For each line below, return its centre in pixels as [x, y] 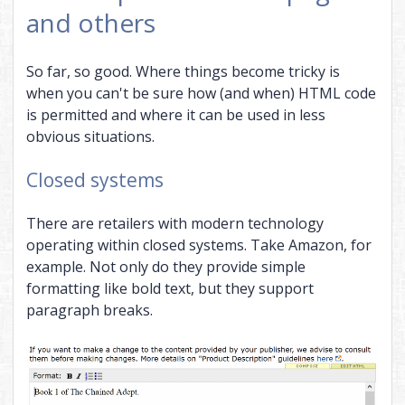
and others [90, 22]
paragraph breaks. [89, 310]
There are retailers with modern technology [174, 223]
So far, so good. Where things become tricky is [183, 71]
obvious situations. [90, 136]
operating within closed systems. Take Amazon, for [198, 245]
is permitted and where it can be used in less [175, 114]
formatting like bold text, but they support [170, 288]
